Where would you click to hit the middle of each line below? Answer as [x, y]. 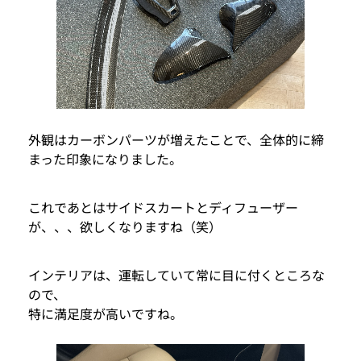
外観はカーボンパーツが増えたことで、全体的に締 [176, 139]
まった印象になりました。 [105, 158]
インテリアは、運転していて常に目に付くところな [176, 274]
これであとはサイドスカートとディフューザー [163, 207]
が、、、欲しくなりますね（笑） [125, 226]
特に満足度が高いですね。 [106, 313]
